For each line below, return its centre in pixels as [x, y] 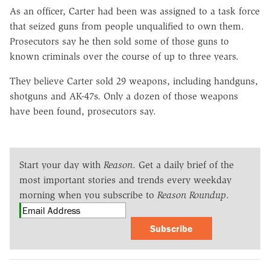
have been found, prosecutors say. [83, 111]
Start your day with [61, 165]
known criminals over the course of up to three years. [124, 56]
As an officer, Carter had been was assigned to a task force [135, 11]
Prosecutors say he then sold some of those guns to [119, 41]
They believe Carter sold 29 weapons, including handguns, [134, 81]
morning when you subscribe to [88, 195]
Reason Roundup [192, 195]
